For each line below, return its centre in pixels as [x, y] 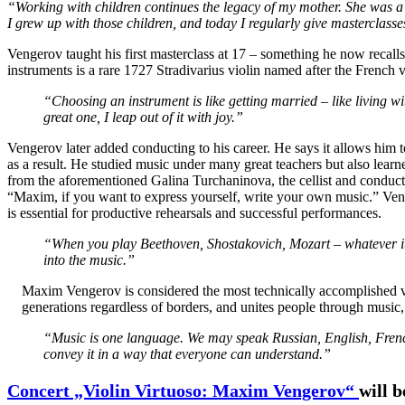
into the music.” [89, 259]
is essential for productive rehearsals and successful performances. [194, 212]
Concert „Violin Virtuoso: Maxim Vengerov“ [183, 390]
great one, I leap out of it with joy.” [143, 117]
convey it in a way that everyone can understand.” [187, 353]
